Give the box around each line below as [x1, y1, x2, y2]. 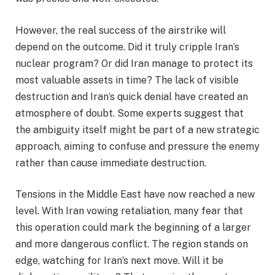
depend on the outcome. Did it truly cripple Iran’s [15, 41, 239, 53]
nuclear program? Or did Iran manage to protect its [15, 57, 253, 69]
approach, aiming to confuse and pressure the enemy [15, 140, 260, 152]
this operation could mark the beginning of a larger [15, 222, 251, 234]
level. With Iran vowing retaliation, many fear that [15, 205, 243, 217]
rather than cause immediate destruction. [15, 157, 206, 169]
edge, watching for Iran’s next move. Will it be [15, 255, 223, 267]
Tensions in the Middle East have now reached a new [15, 188, 255, 201]
